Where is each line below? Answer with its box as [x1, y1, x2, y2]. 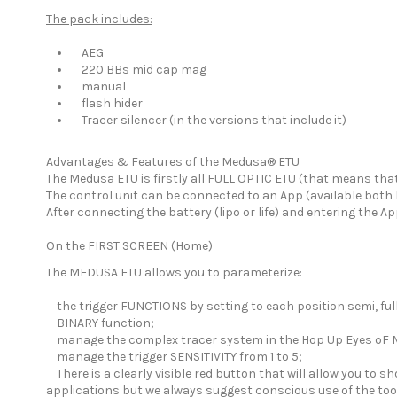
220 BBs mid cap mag [71, 62, 206, 78]
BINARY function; [46, 315, 154, 331]
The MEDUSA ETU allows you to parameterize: [46, 265, 302, 281]
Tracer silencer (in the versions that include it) [71, 113, 346, 128]
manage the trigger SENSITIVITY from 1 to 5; [46, 349, 302, 365]
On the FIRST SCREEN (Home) [46, 237, 213, 253]
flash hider [71, 96, 143, 112]
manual [71, 79, 126, 95]
